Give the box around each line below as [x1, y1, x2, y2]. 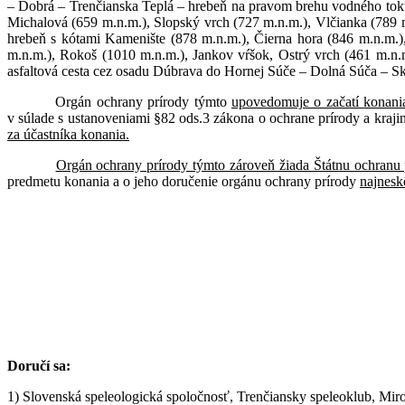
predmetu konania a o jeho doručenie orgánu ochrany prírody [7, 173, 360, 189]
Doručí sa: [7, 357, 71, 373]
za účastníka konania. [7, 126, 129, 142]
